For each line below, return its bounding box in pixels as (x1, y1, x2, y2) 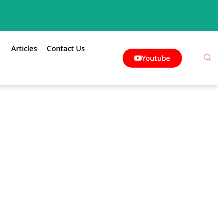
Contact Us (46, 43, 85, 53)
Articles (11, 43, 37, 53)
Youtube (141, 53, 170, 63)
